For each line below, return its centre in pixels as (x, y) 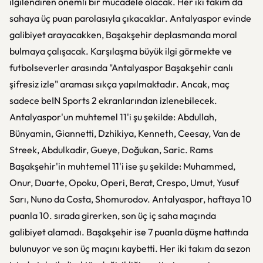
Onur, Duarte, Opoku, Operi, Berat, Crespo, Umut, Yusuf (124, 183)
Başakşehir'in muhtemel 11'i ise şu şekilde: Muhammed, (122, 166)
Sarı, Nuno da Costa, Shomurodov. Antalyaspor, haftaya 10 (131, 199)
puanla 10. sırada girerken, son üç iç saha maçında (113, 215)
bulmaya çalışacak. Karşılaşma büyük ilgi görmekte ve (121, 51)
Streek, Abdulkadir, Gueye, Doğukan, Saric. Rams (111, 150)
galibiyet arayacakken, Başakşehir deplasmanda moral (123, 35)
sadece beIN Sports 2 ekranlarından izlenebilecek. (113, 100)
